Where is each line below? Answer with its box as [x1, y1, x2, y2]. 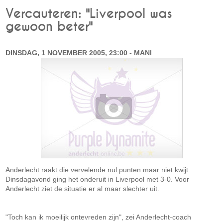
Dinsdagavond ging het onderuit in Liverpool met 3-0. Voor [5, 175, 190, 183]
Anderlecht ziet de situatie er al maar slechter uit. [5, 185, 160, 193]
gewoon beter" [5, 20, 93, 33]
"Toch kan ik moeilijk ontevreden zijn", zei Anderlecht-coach [5, 213, 192, 221]
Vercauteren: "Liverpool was [5, 7, 173, 20]
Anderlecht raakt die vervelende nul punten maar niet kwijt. [5, 166, 191, 174]
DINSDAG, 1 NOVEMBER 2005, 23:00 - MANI [5, 49, 152, 57]
